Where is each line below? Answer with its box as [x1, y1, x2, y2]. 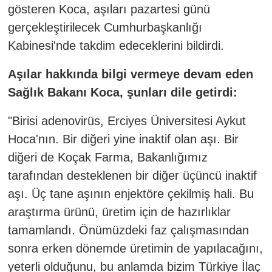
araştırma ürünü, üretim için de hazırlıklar [7, 205, 231, 219]
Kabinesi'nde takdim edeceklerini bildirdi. [7, 38, 224, 52]
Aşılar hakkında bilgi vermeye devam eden [7, 67, 253, 81]
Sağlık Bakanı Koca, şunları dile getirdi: [7, 85, 241, 99]
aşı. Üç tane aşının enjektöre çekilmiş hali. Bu [7, 186, 254, 200]
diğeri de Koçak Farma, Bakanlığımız [7, 150, 208, 164]
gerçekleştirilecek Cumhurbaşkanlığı [7, 20, 202, 34]
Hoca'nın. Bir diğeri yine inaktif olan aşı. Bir [7, 132, 239, 146]
